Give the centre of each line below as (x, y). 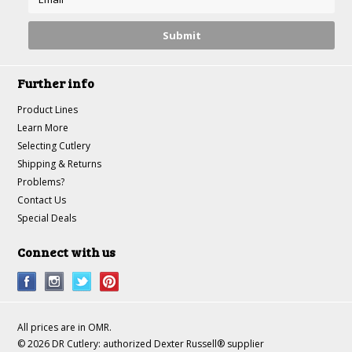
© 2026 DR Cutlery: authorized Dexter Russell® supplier (141, 344)
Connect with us (67, 252)
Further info (56, 83)
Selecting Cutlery (54, 146)
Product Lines (48, 110)
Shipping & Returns (60, 164)
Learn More (43, 128)
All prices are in (53, 327)
